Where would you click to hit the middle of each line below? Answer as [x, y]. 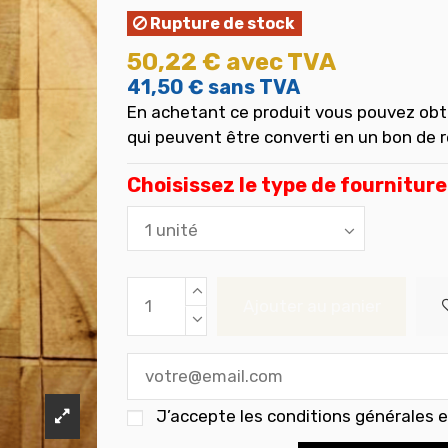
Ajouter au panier [311, 305]
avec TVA [281, 61]
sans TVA [254, 86]
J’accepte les [211, 416]
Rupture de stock [221, 24]
